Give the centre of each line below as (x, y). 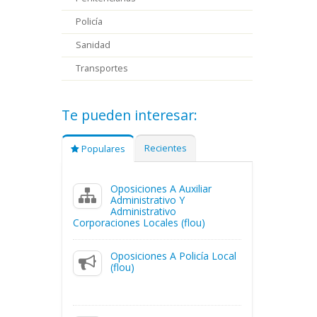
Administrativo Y (148, 200)
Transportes (102, 68)
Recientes (166, 148)
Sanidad (93, 45)
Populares (102, 149)
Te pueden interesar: (129, 115)
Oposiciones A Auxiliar (161, 189)
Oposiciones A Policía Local (174, 256)
